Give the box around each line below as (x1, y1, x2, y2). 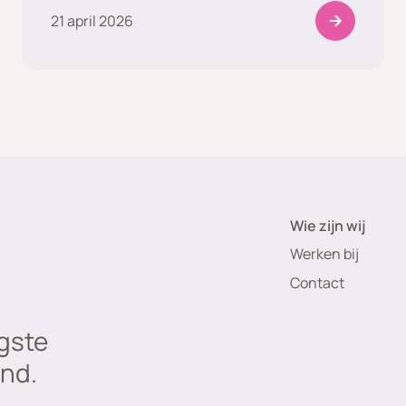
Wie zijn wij (290, 215, 365, 236)
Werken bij (290, 244, 359, 264)
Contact (290, 273, 344, 293)
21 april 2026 (51, 11, 133, 32)
